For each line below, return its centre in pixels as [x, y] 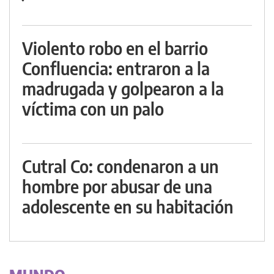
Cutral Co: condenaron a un [120, 166]
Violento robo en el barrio [115, 48]
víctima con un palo [93, 109]
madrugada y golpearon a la [123, 89]
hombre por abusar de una [117, 187]
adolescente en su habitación [128, 207]
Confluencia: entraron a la [116, 68]
